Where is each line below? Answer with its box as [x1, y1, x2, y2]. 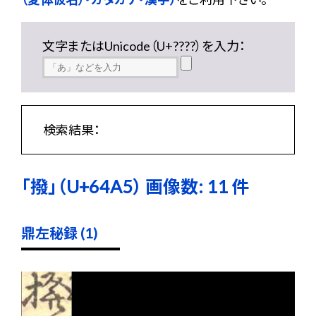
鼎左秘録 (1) [21, 224, 97, 241]
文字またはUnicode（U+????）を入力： [42, 38, 245, 54]
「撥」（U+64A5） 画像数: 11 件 [21, 176, 249, 197]
